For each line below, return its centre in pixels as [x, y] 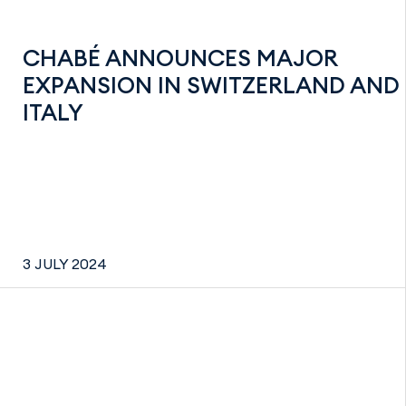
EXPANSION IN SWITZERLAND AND [211, 85]
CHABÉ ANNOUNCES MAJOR [180, 58]
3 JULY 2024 [65, 264]
